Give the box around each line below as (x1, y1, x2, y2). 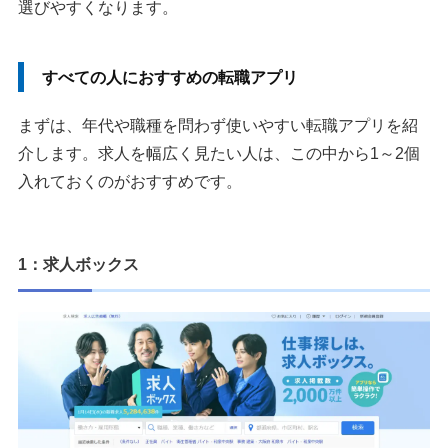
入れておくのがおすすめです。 (18, 172, 242, 190)
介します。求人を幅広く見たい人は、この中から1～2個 (18, 144, 420, 162)
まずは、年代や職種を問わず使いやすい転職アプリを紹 (18, 116, 418, 134)
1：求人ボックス (18, 255, 139, 273)
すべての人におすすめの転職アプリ (42, 68, 298, 86)
